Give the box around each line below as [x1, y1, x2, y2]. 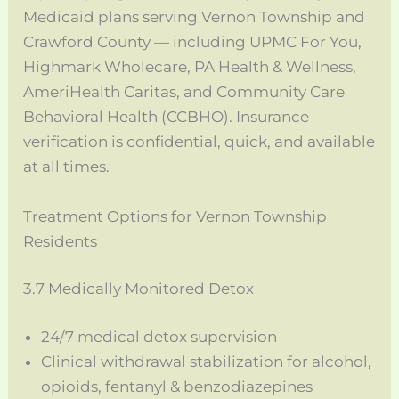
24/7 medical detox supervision [41, 327, 278, 346]
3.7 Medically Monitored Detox [23, 280, 255, 298]
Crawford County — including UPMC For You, [23, 33, 362, 52]
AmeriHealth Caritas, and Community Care [23, 83, 346, 102]
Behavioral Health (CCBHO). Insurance [23, 108, 310, 126]
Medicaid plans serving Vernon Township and [23, 8, 366, 27]
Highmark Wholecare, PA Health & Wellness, [23, 58, 357, 77]
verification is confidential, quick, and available [23, 133, 376, 151]
